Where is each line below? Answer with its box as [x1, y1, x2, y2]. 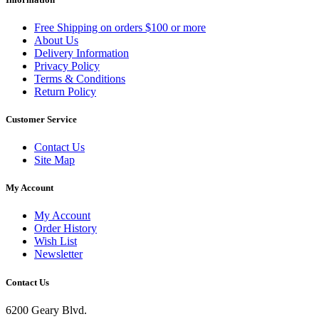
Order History [34, 222, 97, 235]
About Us [34, 33, 78, 46]
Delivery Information [34, 46, 129, 59]
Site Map [34, 154, 75, 167]
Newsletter [34, 248, 83, 261]
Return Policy [34, 85, 96, 98]
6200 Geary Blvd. [6, 303, 87, 316]
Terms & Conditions [34, 72, 125, 85]
